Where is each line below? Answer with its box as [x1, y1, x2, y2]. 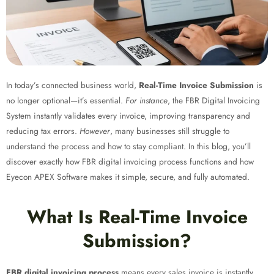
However [80, 124, 110, 137]
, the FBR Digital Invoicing [168, 94, 260, 106]
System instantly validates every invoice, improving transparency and [6, 109, 250, 122]
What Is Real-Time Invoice [26, 204, 248, 231]
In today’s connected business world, [6, 78, 139, 91]
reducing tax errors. [6, 124, 80, 137]
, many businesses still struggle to [110, 124, 229, 137]
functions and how [187, 155, 254, 168]
